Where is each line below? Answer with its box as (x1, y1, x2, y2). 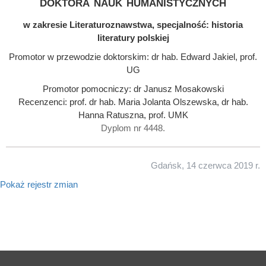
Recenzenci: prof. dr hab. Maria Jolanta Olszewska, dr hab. (18, 97, 248, 107)
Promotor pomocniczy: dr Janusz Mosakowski (42, 84, 224, 94)
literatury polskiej (97, 33, 169, 43)
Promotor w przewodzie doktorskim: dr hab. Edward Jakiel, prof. (9, 52, 257, 62)
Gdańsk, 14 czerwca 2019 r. (151, 160, 260, 171)
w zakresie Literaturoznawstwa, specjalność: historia (23, 20, 243, 30)
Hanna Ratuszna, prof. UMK (78, 110, 188, 121)
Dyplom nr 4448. (101, 123, 165, 134)
